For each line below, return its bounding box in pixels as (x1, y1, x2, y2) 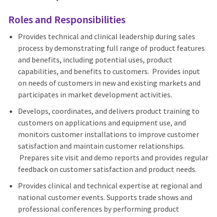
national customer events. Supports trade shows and (17, 192, 192, 202)
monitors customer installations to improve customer (17, 129, 199, 139)
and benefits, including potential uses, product (17, 55, 172, 65)
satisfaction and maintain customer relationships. (17, 141, 185, 151)
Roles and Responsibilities (8, 13, 125, 27)
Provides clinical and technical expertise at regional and (17, 181, 202, 191)
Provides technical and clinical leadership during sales (17, 31, 195, 42)
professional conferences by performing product (17, 204, 179, 214)
